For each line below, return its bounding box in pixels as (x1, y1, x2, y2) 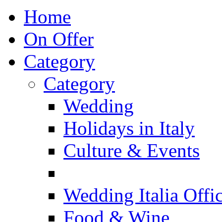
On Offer (24, 28, 94, 50)
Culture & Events (63, 140, 200, 162)
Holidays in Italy (63, 117, 195, 139)
